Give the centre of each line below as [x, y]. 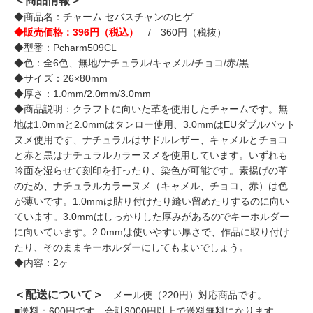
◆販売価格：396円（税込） [76, 32]
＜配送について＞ [59, 294]
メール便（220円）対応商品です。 [185, 294]
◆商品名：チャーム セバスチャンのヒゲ [103, 16]
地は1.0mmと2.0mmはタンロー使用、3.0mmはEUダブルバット [155, 124]
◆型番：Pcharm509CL [65, 47]
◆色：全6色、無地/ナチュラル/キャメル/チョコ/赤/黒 [131, 63]
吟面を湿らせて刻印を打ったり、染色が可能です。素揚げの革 [151, 170]
